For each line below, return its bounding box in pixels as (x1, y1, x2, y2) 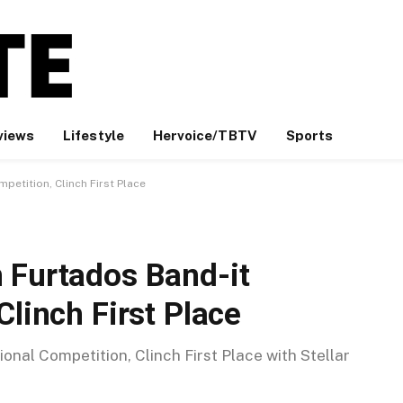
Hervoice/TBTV (152, 128, 257, 143)
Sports (285, 128, 334, 143)
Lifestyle (63, 128, 124, 143)
